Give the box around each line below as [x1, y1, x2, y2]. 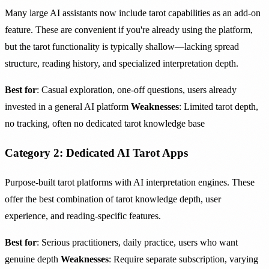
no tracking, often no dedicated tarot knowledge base [5, 118, 205, 128]
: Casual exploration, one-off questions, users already [37, 84, 237, 95]
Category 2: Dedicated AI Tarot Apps [5, 147, 188, 160]
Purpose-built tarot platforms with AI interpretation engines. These [5, 177, 255, 187]
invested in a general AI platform [5, 101, 131, 112]
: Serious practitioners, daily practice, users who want [37, 237, 238, 247]
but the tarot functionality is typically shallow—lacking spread [5, 41, 239, 52]
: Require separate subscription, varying [109, 253, 258, 264]
